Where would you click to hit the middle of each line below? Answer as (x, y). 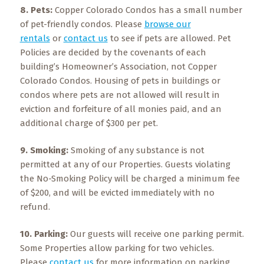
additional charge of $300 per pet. (89, 123)
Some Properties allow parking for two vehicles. (117, 248)
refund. (35, 207)
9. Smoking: (45, 150)
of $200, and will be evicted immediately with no (117, 193)
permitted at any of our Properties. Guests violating (125, 164)
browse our (167, 24)
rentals (35, 38)
